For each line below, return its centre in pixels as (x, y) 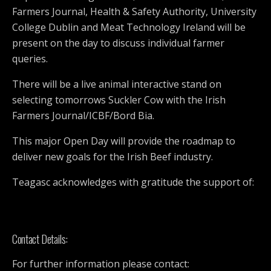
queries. (30, 59)
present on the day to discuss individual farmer (118, 43)
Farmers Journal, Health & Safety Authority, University (134, 12)
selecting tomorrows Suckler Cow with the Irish (119, 100)
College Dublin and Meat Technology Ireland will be (129, 28)
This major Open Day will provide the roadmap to (124, 141)
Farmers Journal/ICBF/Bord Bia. (83, 116)
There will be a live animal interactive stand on (117, 84)
